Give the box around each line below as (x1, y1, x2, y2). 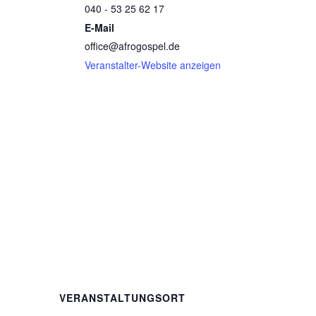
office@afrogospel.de (85, 38, 180, 53)
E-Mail (85, 20, 114, 35)
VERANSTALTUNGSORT (59, 290, 186, 305)
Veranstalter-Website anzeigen (85, 57, 221, 72)
